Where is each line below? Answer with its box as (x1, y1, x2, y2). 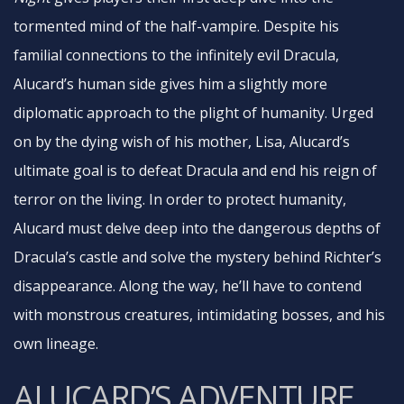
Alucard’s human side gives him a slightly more (14, 74, 327, 94)
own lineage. (14, 334, 98, 353)
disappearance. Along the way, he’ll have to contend (14, 276, 362, 296)
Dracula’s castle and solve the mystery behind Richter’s (14, 247, 381, 267)
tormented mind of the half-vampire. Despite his (14, 16, 339, 36)
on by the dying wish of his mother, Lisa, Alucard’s (14, 132, 350, 151)
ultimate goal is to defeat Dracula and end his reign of (14, 161, 377, 180)
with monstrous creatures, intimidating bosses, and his (14, 305, 385, 325)
